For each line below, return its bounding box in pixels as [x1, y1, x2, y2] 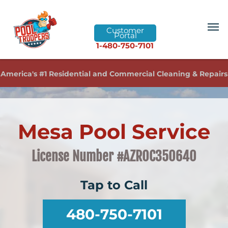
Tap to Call [80, 178, 148, 193]
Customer [106, 25, 145, 35]
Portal [113, 31, 137, 40]
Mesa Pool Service [18, 119, 210, 145]
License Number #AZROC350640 [32, 148, 196, 165]
